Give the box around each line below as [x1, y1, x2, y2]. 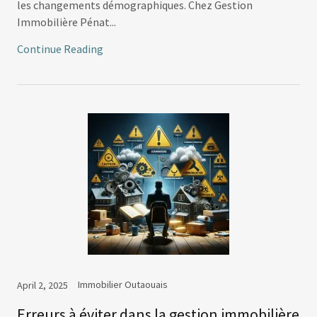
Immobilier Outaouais [78, 278, 168, 292]
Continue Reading [17, 42, 103, 57]
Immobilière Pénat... [17, 15, 116, 30]
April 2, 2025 [17, 279, 68, 292]
